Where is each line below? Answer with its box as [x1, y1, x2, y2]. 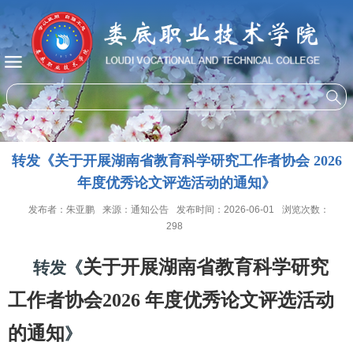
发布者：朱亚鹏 [28, 204, 95, 215]
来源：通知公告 [102, 204, 169, 215]
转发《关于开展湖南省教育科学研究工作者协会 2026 [11, 153, 342, 169]
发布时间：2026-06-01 [176, 204, 274, 215]
